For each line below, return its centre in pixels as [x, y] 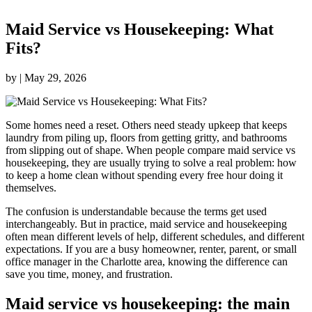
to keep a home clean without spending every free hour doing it [144, 175]
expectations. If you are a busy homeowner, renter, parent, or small [151, 249]
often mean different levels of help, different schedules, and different [155, 236]
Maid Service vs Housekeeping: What [140, 29]
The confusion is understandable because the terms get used [136, 211]
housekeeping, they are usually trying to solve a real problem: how [151, 162]
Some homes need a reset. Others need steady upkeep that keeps [146, 125]
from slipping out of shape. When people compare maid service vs [150, 150]
